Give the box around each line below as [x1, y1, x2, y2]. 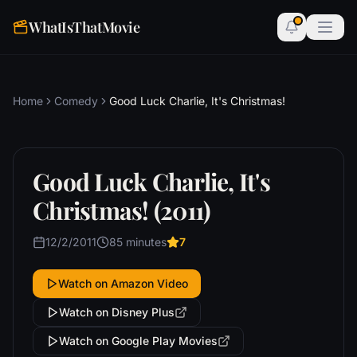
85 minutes [109, 235, 167, 249]
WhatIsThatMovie [29, 18, 140, 37]
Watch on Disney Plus [59, 305, 175, 319]
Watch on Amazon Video [58, 277, 188, 290]
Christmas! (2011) [33, 194, 211, 226]
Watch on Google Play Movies [59, 334, 218, 347]
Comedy [54, 94, 98, 108]
